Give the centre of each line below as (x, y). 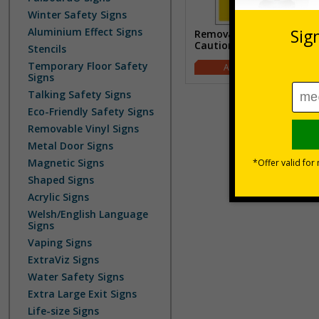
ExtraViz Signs (63, 260)
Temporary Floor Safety (88, 66)
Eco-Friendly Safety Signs (91, 111)
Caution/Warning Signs (252, 45)
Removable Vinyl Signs (83, 129)
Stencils (47, 49)
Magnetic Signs (66, 163)
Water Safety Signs (76, 277)
